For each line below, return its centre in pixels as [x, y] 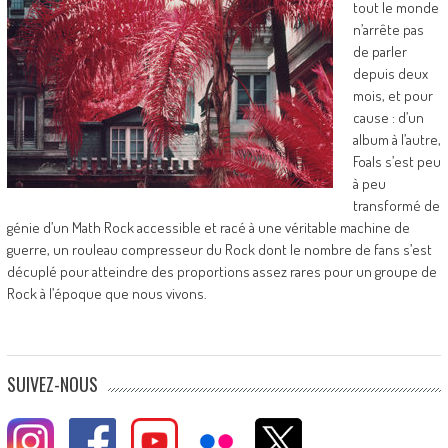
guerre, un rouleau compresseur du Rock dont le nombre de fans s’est [219, 249]
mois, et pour [392, 95]
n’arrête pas [388, 29]
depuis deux [390, 73]
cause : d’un [388, 117]
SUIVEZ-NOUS [52, 384]
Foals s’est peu [396, 161]
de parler [379, 51]
